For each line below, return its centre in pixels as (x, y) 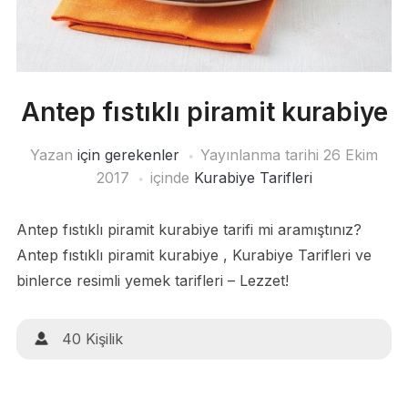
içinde (172, 178)
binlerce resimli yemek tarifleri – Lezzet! (152, 281)
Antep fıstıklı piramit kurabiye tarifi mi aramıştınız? (189, 230)
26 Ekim (351, 155)
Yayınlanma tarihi (262, 155)
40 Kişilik (92, 339)
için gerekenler (128, 155)
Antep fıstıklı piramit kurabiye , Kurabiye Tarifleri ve (194, 255)
